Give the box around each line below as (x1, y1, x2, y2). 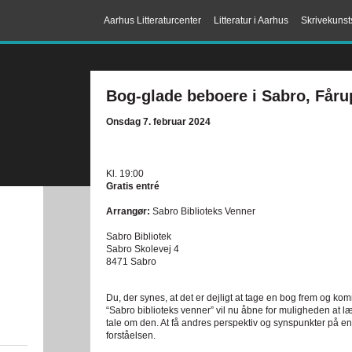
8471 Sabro (106, 256, 156, 267)
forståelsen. (106, 330, 156, 341)
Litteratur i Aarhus (214, 15, 288, 26)
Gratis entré (106, 181, 159, 192)
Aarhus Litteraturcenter (104, 15, 201, 26)
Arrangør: (106, 206, 150, 217)
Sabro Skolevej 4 (106, 244, 179, 255)
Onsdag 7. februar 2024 (106, 116, 211, 127)
